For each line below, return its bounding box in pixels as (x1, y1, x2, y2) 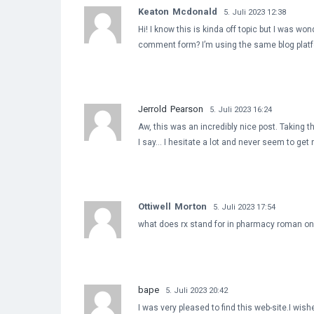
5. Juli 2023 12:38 (224, 7, 286, 17)
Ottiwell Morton (138, 200, 207, 212)
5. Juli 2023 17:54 (213, 202, 275, 212)
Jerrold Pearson (138, 103, 203, 114)
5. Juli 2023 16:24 (210, 104, 272, 114)
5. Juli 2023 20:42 (165, 285, 228, 295)
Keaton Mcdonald (138, 6, 217, 17)
